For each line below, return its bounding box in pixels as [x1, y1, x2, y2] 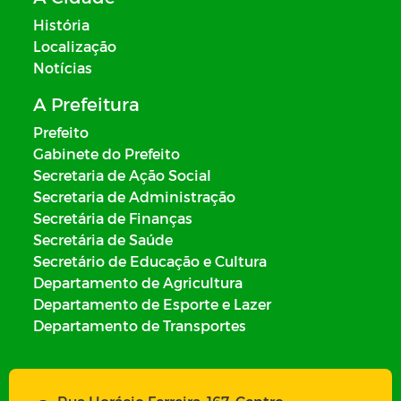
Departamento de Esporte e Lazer [33, 295, 271, 312]
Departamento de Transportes [33, 317, 246, 334]
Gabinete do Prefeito [33, 145, 180, 162]
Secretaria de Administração [33, 188, 235, 205]
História [33, 16, 90, 33]
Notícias [33, 59, 92, 76]
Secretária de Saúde [33, 231, 173, 248]
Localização [33, 38, 116, 55]
